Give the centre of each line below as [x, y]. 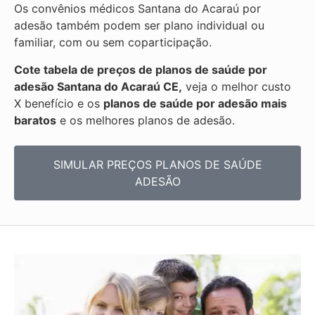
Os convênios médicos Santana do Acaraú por [137, 9]
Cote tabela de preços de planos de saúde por [141, 69]
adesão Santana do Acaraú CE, [98, 86]
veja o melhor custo [237, 86]
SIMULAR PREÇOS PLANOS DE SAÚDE [157, 165]
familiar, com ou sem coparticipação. [113, 43]
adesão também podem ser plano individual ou [139, 26]
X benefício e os [59, 103]
